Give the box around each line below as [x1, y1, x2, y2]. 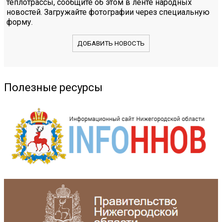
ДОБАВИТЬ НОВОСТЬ [77, 39, 145, 47]
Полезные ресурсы [4, 81, 103, 94]
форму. [6, 17, 33, 27]
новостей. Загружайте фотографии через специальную [6, 7, 210, 17]
